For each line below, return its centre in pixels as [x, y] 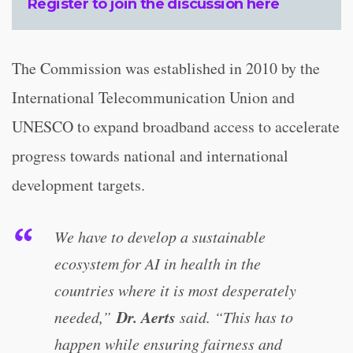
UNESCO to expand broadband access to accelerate [176, 126]
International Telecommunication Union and [153, 97]
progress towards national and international [150, 156]
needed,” [85, 317]
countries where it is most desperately [175, 290]
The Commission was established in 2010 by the [166, 68]
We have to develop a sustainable [160, 236]
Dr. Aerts [146, 317]
